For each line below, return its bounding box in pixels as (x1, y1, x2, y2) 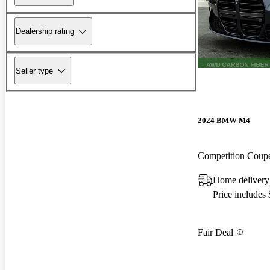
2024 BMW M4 (198, 116, 250, 125)
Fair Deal (198, 227, 233, 237)
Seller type (16, 66, 53, 75)
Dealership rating (16, 27, 74, 36)
